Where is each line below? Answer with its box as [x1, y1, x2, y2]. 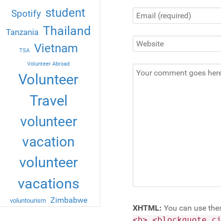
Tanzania [6, 27, 39, 37]
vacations [17, 175, 79, 192]
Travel [29, 92, 68, 110]
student [45, 6, 86, 20]
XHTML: [132, 203, 162, 213]
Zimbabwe [50, 195, 87, 205]
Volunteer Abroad [27, 61, 70, 68]
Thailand [43, 24, 91, 38]
